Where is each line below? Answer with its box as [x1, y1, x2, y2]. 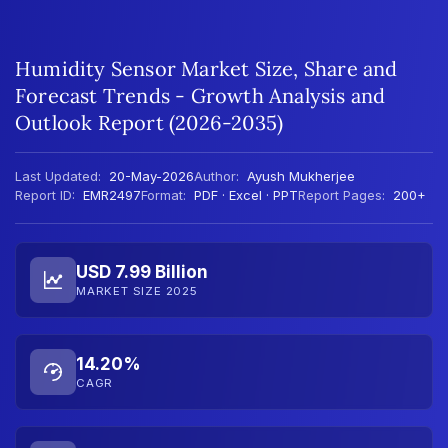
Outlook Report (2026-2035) [15, 109, 284, 135]
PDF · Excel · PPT [190, 186, 298, 203]
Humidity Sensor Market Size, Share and [15, 55, 398, 81]
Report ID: [15, 186, 75, 203]
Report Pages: [298, 186, 385, 203]
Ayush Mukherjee [247, 167, 355, 184]
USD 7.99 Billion [76, 262, 208, 282]
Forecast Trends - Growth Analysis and [15, 82, 386, 108]
